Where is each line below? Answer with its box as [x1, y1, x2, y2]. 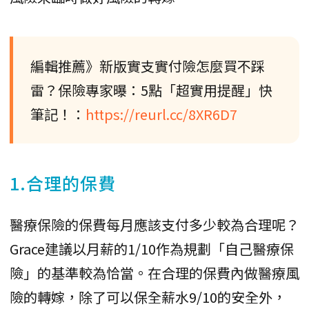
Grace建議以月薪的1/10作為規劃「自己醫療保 [10, 238, 294, 259]
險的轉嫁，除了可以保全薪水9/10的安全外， [10, 286, 286, 307]
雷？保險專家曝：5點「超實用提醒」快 [30, 79, 272, 100]
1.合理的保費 [10, 170, 116, 195]
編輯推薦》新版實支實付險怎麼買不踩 [30, 55, 265, 76]
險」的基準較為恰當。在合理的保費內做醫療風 [10, 262, 299, 283]
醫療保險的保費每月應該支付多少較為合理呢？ [10, 214, 299, 235]
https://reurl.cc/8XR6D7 [86, 103, 237, 124]
